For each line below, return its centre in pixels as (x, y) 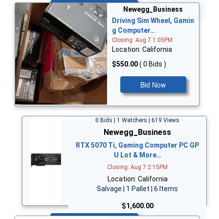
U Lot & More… (137, 155)
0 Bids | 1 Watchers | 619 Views (137, 120)
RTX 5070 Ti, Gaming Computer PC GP (137, 145)
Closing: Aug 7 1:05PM (142, 40)
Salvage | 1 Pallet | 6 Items (137, 188)
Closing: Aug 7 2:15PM (137, 167)
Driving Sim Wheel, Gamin (153, 21)
